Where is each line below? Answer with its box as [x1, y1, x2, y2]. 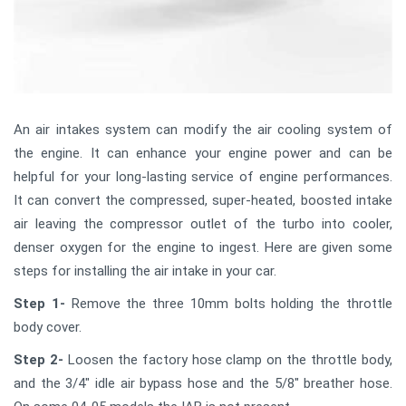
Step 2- [14, 352, 63, 369]
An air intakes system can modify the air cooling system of [14, 121, 392, 139]
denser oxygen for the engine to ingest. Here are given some [14, 239, 392, 256]
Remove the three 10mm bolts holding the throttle [64, 295, 393, 313]
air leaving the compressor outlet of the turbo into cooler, [14, 216, 392, 233]
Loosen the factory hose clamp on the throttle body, [63, 352, 393, 369]
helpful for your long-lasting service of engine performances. [14, 169, 392, 186]
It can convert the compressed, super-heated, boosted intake [14, 192, 392, 209]
